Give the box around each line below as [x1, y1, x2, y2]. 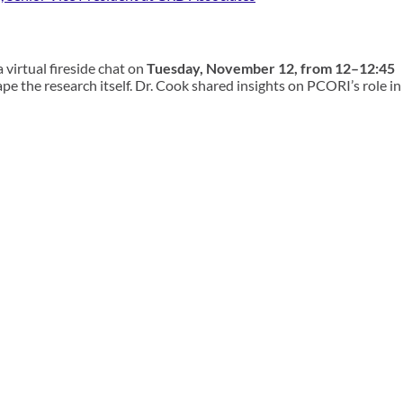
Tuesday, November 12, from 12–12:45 [147, 59, 395, 76]
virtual [6, 59, 49, 76]
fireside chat [49, 59, 128, 76]
